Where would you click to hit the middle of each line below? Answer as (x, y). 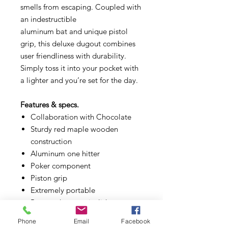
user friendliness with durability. (73, 55)
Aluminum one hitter (65, 153)
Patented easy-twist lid (69, 202)
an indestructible (48, 19)
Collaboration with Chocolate (81, 117)
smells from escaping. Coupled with (81, 7)
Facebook (136, 221)
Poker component (61, 165)
